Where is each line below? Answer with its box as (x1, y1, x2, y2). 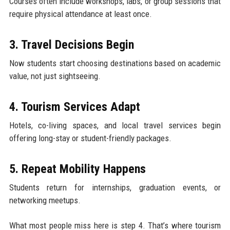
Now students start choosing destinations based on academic (9, 58, 221, 69)
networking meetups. (9, 195, 81, 206)
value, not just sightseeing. (9, 71, 101, 82)
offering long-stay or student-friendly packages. (9, 133, 171, 144)
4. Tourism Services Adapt (9, 100, 140, 114)
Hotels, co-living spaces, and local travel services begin (9, 120, 221, 131)
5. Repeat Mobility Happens (9, 162, 146, 177)
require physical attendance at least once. (9, 9, 152, 20)
